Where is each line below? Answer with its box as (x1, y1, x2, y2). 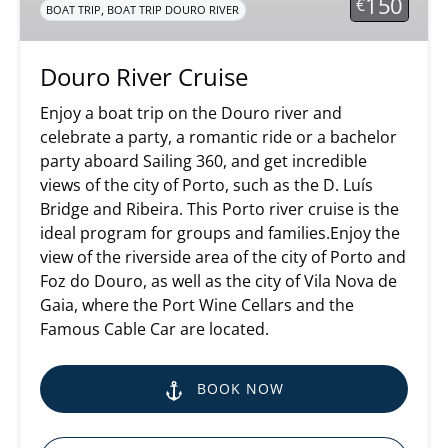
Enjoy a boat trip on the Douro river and (40, 102, 342, 125)
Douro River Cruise (40, 60, 248, 94)
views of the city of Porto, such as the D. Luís (40, 174, 373, 197)
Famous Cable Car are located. (40, 318, 269, 341)
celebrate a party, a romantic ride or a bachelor (40, 126, 397, 149)
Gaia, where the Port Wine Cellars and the (40, 294, 354, 317)
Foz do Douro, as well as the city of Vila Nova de (40, 270, 397, 293)
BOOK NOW (197, 379, 284, 399)
